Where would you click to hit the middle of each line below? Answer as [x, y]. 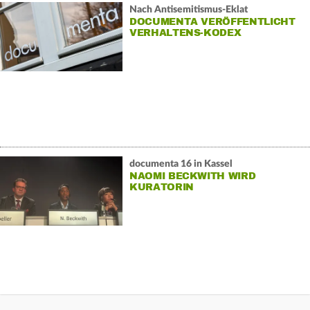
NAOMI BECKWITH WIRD [192, 176]
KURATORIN [161, 187]
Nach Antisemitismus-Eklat [188, 9]
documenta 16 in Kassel [181, 164]
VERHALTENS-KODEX [185, 33]
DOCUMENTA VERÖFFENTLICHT [212, 21]
